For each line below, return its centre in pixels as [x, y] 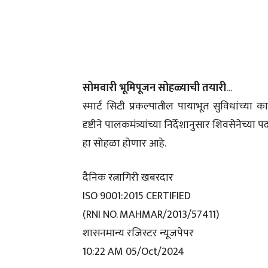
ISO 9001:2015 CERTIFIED [137, 196]
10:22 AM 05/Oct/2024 [133, 252]
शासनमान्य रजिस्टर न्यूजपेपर [138, 233]
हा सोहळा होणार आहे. [124, 144]
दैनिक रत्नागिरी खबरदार [128, 178]
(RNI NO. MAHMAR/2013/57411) [151, 215]
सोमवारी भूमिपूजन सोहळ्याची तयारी [154, 88]
